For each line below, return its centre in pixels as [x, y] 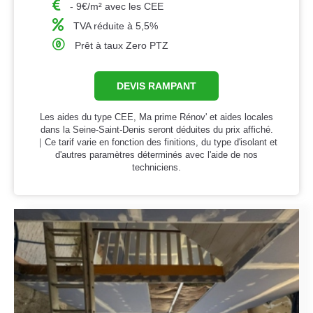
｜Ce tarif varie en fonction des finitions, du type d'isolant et [156, 143]
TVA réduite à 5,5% [116, 26]
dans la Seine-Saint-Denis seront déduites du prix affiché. [156, 130]
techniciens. [156, 168]
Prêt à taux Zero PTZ [122, 46]
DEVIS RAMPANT [156, 86]
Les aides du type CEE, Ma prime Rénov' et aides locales [156, 117]
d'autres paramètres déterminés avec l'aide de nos [156, 155]
